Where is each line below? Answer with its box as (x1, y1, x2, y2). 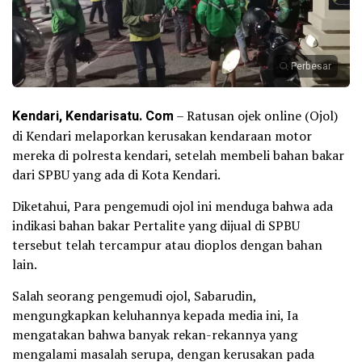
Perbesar (291, 59, 331, 74)
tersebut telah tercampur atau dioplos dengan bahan (12, 236, 322, 255)
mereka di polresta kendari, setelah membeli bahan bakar (12, 146, 344, 165)
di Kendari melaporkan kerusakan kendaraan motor (12, 127, 312, 145)
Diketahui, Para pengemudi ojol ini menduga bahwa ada (12, 197, 333, 216)
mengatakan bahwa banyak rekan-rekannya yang (12, 326, 297, 344)
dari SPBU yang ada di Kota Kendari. (12, 166, 221, 184)
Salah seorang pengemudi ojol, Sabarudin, (12, 287, 256, 305)
